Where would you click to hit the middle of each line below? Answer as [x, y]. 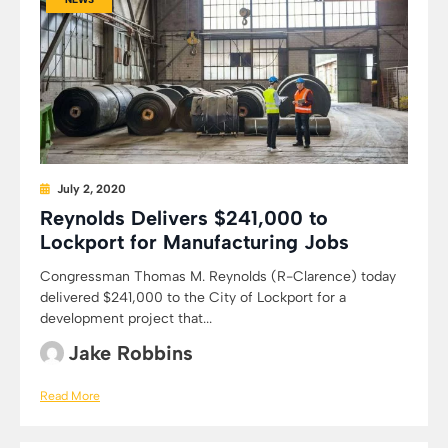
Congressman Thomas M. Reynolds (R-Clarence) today [218, 276]
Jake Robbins [130, 353]
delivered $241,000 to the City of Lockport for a [193, 297]
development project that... [126, 318]
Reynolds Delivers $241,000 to [184, 218]
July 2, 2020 [91, 189]
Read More [70, 395]
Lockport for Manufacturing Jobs [194, 242]
